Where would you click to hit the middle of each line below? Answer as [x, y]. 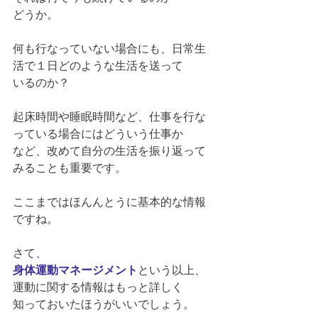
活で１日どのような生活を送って [98, 65]
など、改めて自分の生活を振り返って [109, 150]
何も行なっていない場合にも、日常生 [109, 48]
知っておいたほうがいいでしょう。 [104, 304]
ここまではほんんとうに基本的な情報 [109, 202]
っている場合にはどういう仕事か [98, 133]
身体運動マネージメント [75, 270]
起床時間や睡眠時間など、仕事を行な [109, 116]
